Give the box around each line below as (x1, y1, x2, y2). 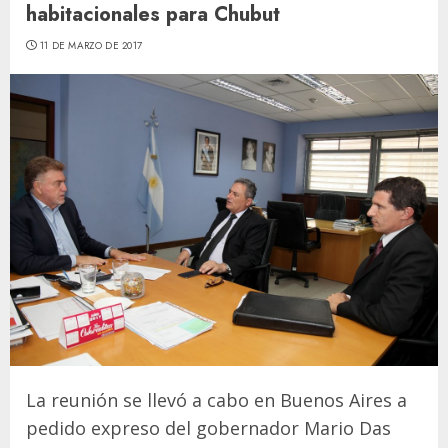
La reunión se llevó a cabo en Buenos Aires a (26, 387, 407, 412)
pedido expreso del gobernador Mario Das (26, 415, 391, 440)
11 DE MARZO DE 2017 (39, 38, 143, 53)
